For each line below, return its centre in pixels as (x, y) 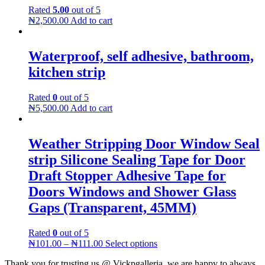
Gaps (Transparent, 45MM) (112, 208)
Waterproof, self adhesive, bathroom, (141, 56)
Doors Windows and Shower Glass (132, 192)
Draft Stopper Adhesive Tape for (127, 176)
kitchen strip (67, 72)
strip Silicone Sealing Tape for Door (137, 160)
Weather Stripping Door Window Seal (144, 144)
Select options (131, 243)
